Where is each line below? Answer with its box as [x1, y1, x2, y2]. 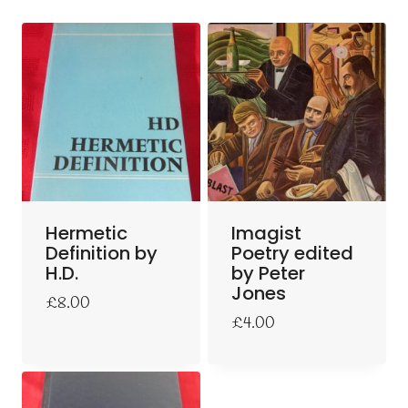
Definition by [46, 240, 158, 266]
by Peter [231, 260, 305, 286]
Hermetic [46, 220, 127, 246]
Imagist [231, 220, 301, 246]
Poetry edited [231, 240, 353, 266]
